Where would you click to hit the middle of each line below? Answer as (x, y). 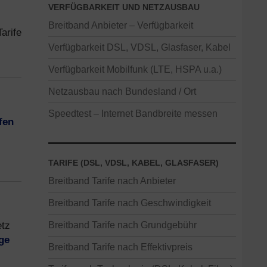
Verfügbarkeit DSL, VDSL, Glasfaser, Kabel (139, 47)
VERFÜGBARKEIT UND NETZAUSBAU (124, 7)
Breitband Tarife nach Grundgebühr (122, 225)
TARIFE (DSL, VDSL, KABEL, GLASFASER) (133, 163)
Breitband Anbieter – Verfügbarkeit (121, 25)
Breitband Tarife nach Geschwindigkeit (130, 203)
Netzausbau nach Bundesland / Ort (122, 91)
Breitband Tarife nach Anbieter (112, 181)
